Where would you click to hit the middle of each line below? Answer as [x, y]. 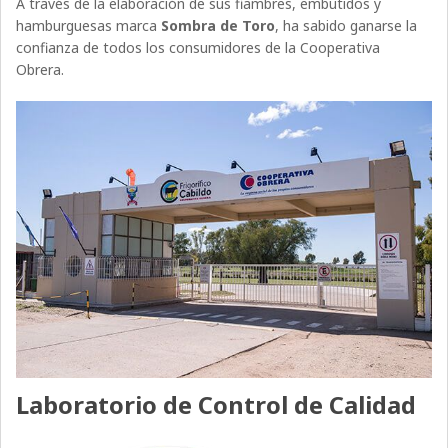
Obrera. [40, 69]
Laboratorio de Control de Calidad [216, 405]
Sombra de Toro [218, 25]
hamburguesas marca [89, 25]
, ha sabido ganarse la [346, 25]
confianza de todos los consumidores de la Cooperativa [198, 47]
